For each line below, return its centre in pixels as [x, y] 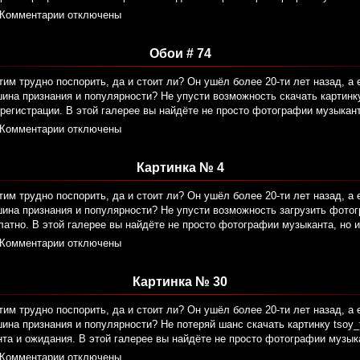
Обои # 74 [180, 54]
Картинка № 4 [180, 168]
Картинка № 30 [180, 282]
